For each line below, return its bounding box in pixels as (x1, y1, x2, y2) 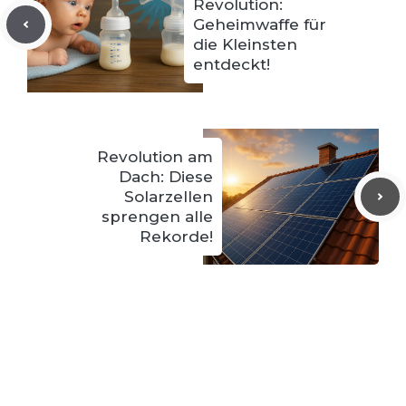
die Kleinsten (193, 35, 297, 53)
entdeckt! (193, 55, 270, 73)
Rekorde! (140, 227, 213, 246)
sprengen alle (101, 208, 213, 226)
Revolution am (97, 148, 213, 166)
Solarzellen (124, 188, 213, 206)
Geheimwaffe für (193, 15, 326, 34)
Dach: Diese (119, 168, 213, 186)
